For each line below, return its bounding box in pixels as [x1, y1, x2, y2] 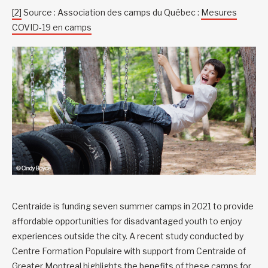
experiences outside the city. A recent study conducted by [12, 231, 243, 242]
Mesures [201, 7, 237, 18]
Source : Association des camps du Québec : [22, 7, 201, 18]
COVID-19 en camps [12, 22, 92, 33]
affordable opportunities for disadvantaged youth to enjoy [12, 216, 242, 227]
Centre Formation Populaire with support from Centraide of [12, 246, 246, 257]
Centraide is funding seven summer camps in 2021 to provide [12, 201, 254, 212]
